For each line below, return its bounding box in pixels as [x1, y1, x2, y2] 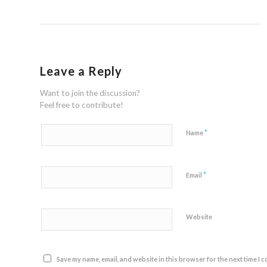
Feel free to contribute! [40, 100, 123, 110]
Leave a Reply [40, 64, 122, 79]
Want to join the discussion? [40, 88, 140, 98]
